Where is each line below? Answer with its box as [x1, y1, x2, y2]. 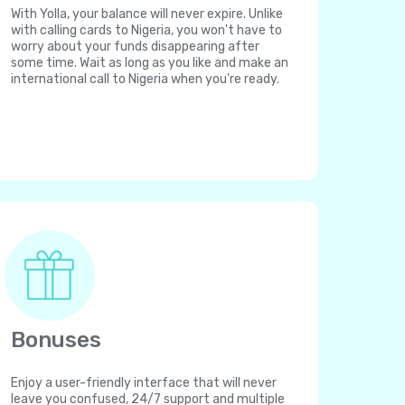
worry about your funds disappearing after [11, 39, 259, 54]
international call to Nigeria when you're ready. [11, 71, 279, 87]
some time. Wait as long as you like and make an [11, 55, 288, 71]
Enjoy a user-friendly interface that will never [11, 375, 277, 391]
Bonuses [11, 327, 101, 353]
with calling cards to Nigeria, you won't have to [11, 23, 282, 38]
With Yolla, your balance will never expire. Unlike [11, 6, 283, 22]
